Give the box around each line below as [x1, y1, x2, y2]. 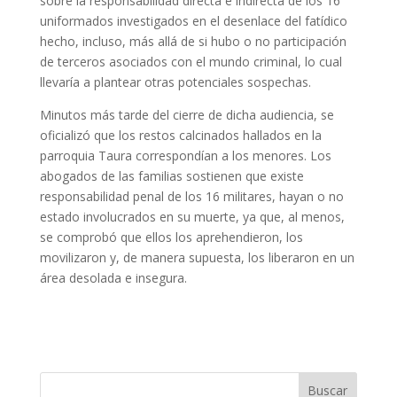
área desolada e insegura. [39, 269, 187, 287]
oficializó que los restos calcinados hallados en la [39, 127, 322, 144]
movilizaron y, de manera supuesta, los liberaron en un [39, 249, 354, 267]
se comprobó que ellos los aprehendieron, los [39, 229, 303, 246]
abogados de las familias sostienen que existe [39, 167, 304, 185]
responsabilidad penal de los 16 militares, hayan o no [39, 188, 344, 206]
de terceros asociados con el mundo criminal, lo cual [39, 53, 342, 71]
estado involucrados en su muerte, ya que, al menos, [39, 208, 345, 226]
